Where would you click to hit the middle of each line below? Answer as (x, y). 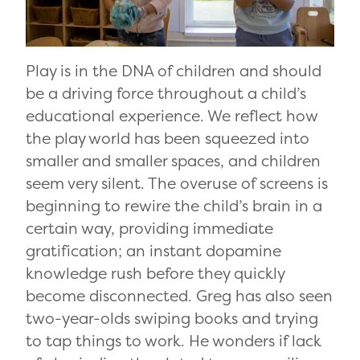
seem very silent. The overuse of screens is (177, 183)
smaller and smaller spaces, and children (173, 160)
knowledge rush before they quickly (155, 273)
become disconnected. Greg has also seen (179, 295)
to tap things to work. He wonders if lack (174, 340)
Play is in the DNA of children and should (174, 70)
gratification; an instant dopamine (153, 250)
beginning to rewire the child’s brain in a (174, 205)
